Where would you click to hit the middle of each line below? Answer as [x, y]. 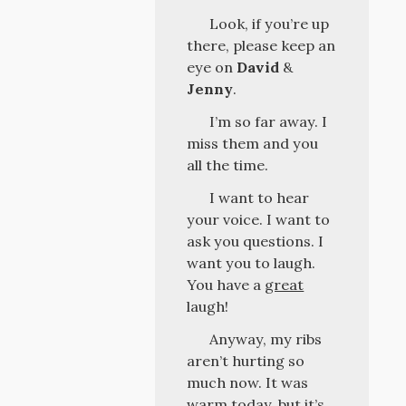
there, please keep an [261, 45]
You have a [226, 285]
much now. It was [248, 382]
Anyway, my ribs [265, 339]
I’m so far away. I [268, 121]
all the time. [228, 165]
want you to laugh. [251, 263]
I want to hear [259, 198]
